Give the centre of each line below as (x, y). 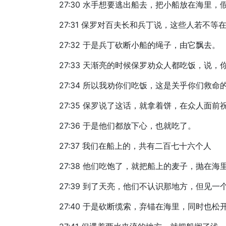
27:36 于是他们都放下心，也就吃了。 (127, 126)
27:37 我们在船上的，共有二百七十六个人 (135, 146)
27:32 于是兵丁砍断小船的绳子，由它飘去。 (139, 45)
